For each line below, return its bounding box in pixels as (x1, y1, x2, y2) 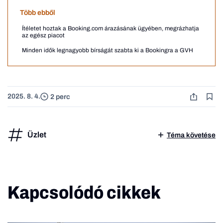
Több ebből (20, 9, 55, 17)
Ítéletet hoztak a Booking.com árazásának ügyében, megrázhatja (22, 25, 199, 32)
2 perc (50, 93, 70, 101)
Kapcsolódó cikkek (7, 183, 161, 203)
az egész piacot (22, 32, 65, 39)
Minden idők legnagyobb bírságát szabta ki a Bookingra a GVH (22, 47, 193, 54)
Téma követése (167, 131, 216, 139)
